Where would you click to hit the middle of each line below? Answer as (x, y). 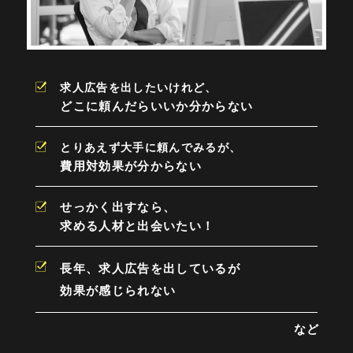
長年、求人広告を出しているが (150, 268)
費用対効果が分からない (131, 165)
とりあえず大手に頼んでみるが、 (151, 147)
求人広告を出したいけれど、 (139, 88)
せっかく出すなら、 (118, 206)
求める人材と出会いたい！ (137, 225)
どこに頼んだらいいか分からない (157, 106)
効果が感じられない (118, 290)
